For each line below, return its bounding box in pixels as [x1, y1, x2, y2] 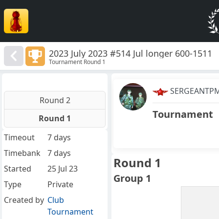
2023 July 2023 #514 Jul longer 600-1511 [49, 47, 213, 59]
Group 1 [113, 172, 151, 185]
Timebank [4, 148, 41, 159]
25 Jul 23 [47, 163, 78, 175]
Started [4, 163, 31, 175]
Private [47, 179, 73, 190]
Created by [4, 195, 44, 206]
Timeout [4, 132, 35, 143]
